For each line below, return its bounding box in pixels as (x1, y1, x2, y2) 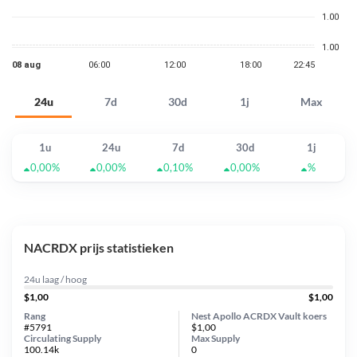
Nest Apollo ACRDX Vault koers (191, 309, 327, 322)
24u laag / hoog (24, 273, 87, 285)
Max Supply (191, 331, 240, 344)
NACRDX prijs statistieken (24, 239, 174, 255)
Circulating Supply (24, 331, 101, 344)
